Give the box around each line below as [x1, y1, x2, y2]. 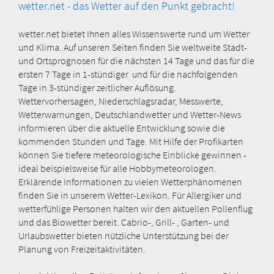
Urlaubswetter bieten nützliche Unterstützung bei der [18, 229, 229, 242]
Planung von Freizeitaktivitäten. [18, 242, 146, 255]
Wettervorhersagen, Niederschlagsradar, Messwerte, [18, 94, 223, 107]
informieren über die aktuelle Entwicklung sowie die [18, 121, 225, 134]
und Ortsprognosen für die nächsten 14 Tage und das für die [18, 54, 254, 67]
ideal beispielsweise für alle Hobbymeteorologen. [18, 161, 217, 174]
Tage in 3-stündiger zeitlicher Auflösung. [18, 81, 176, 94]
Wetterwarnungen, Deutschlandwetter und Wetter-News [18, 108, 241, 120]
